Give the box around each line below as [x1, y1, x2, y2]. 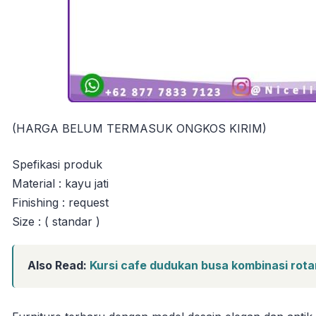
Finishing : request [12, 195, 109, 209]
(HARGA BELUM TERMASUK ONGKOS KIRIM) [12, 121, 267, 135]
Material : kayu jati [12, 176, 109, 190]
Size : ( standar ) [12, 214, 100, 229]
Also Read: [28, 257, 90, 272]
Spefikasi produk [12, 157, 102, 171]
